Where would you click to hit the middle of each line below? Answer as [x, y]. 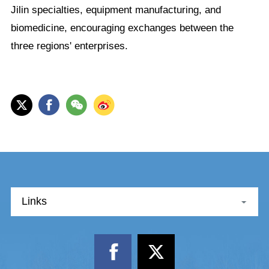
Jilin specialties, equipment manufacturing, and [116, 10]
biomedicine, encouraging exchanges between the [122, 28]
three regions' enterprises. [69, 46]
